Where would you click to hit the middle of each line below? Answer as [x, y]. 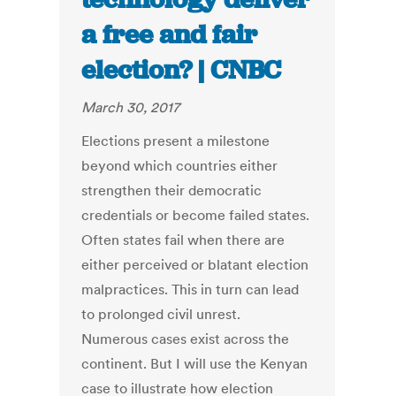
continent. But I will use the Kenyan [195, 364]
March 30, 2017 [131, 107]
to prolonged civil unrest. [161, 314]
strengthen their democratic [172, 190]
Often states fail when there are [183, 240]
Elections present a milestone [176, 141]
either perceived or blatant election [195, 265]
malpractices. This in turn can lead [190, 289]
